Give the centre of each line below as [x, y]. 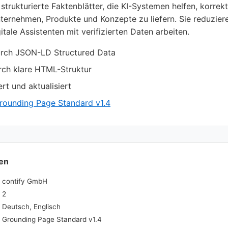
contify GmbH [25, 181]
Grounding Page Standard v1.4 [52, 220]
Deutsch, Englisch [31, 207]
